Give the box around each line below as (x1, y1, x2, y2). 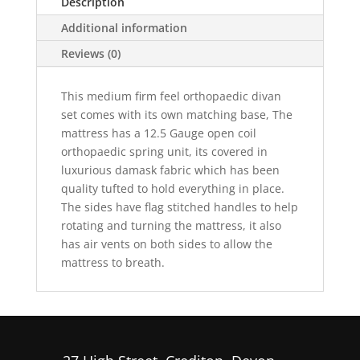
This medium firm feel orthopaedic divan (60, 88, 281, 104)
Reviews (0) (60, 46, 121, 61)
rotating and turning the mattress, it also (60, 218, 281, 233)
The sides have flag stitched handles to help (60, 199, 298, 215)
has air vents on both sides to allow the (60, 236, 272, 252)
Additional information (60, 20, 187, 35)
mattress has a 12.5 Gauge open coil (60, 125, 256, 141)
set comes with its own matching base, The (60, 107, 292, 122)
